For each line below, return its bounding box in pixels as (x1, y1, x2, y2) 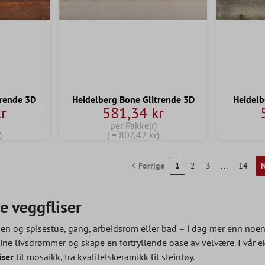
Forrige (138, 160, 164, 171)
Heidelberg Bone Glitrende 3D (72, 93, 195, 106)
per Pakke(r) (109, 119, 157, 132)
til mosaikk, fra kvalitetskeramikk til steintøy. (13, 251, 195, 263)
